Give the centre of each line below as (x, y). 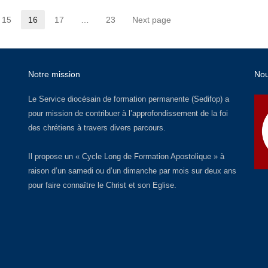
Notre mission (54, 74)
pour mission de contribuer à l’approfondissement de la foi (128, 114)
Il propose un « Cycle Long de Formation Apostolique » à (126, 157)
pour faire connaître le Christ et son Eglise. (102, 185)
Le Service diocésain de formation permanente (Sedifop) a (128, 99)
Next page (151, 20)
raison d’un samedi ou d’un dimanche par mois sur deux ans (132, 171)
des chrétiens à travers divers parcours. (97, 128)
